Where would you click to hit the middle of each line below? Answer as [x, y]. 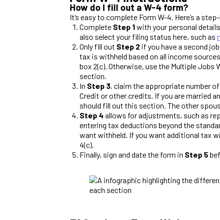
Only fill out [98, 46]
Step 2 [128, 46]
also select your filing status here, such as [148, 36]
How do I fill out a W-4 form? [129, 7]
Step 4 [92, 115]
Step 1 [124, 27]
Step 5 [196, 154]
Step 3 [99, 85]
